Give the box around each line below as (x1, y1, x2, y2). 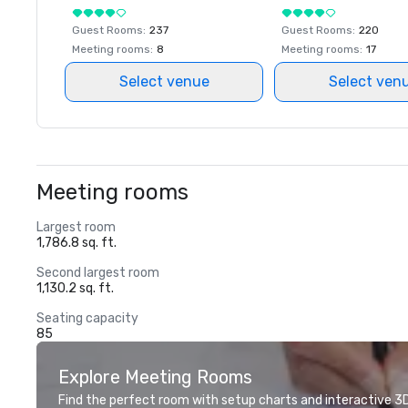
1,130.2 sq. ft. (36, 280, 114, 296)
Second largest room (36, 265, 159, 280)
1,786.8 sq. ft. (36, 235, 117, 250)
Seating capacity (36, 311, 138, 326)
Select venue (118, 73, 209, 90)
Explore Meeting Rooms (58, 366, 252, 388)
